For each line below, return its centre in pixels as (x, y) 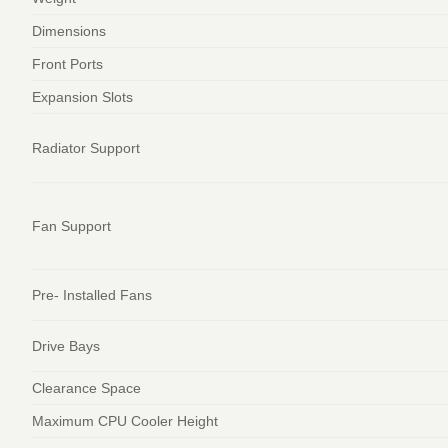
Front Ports (67, 64)
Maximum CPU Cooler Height (125, 421)
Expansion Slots (82, 97)
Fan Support (71, 226)
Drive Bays (66, 346)
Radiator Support (86, 148)
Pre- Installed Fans (92, 295)
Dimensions (69, 31)
